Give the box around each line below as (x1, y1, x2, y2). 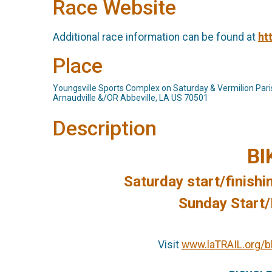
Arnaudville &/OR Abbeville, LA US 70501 (53, 93, 208, 103)
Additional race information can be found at (53, 30, 258, 43)
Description (53, 117, 157, 141)
